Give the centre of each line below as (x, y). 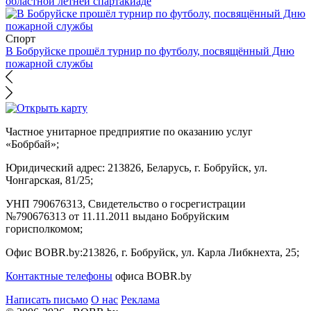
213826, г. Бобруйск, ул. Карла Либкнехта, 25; (191, 253)
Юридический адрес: (55, 168)
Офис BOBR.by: (44, 253)
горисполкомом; (44, 229)
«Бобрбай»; (32, 144)
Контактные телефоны (59, 276)
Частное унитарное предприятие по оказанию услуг (129, 132)
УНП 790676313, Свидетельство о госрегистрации (126, 204)
